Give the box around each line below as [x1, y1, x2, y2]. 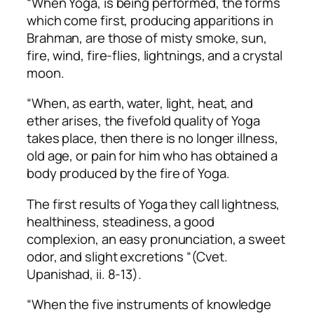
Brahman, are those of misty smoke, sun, [27, 28, 268, 47]
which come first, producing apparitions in [27, 11, 273, 29]
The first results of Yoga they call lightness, [27, 194, 280, 213]
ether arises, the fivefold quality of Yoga [27, 111, 260, 130]
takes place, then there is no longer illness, [27, 129, 278, 148]
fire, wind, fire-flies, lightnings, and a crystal [27, 46, 283, 64]
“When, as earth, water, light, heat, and [27, 94, 253, 113]
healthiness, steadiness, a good [27, 212, 214, 231]
